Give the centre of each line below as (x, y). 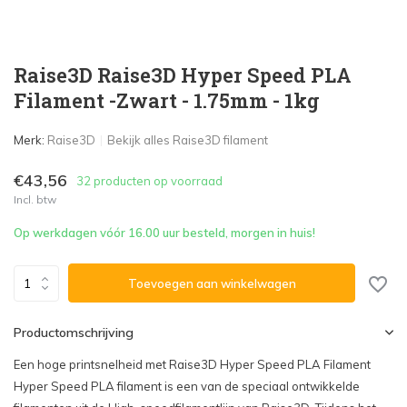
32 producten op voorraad (149, 180)
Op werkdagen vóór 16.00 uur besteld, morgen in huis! (164, 233)
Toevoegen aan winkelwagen (212, 283)
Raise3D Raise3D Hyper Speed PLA (183, 75)
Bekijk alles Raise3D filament (188, 140)
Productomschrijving (74, 333)
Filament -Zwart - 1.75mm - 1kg (167, 100)
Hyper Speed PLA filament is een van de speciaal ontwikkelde (187, 386)
